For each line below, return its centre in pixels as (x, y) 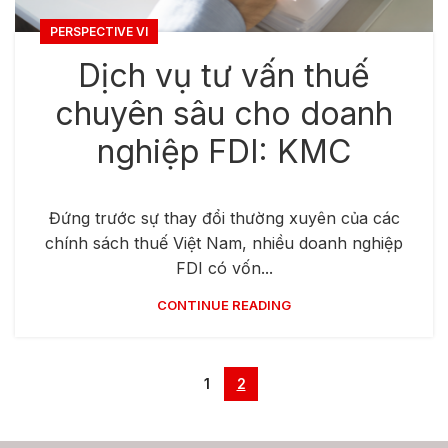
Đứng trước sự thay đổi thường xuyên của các (224, 217)
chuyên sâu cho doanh (224, 113)
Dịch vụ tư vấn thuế (224, 75)
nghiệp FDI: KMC (224, 151)
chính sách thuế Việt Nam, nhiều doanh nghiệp (224, 242)
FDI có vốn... (224, 267)
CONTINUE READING (224, 304)
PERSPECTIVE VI (99, 31)
